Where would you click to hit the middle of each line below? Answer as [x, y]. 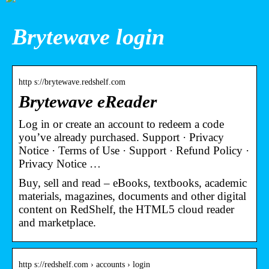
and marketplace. [57, 222]
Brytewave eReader [88, 101]
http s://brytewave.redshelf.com [72, 82]
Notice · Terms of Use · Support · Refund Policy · [134, 150]
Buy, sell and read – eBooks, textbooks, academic [133, 183]
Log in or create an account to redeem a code [121, 124]
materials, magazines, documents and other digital [132, 196]
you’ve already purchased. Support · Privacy [121, 137]
